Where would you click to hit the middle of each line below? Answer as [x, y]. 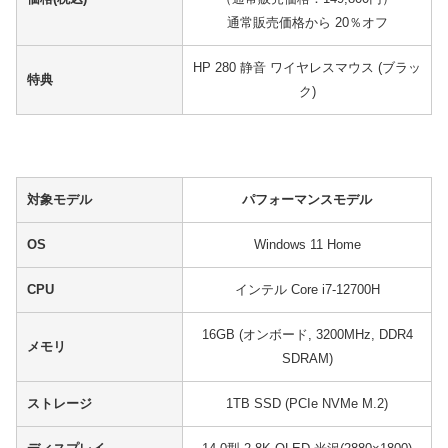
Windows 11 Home [307, 245]
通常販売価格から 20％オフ [307, 22]
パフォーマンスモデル [307, 200]
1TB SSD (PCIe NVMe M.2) [307, 404]
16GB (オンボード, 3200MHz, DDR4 [307, 335]
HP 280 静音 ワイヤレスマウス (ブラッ [307, 67]
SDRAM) [307, 359]
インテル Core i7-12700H [307, 290]
